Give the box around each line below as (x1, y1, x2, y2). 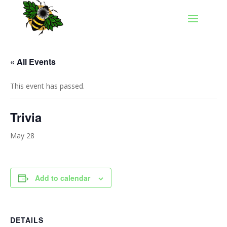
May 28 (10, 130, 34, 140)
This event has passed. (10, 81, 85, 91)
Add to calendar (35, 172, 90, 183)
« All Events (10, 55, 56, 67)
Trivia (10, 108, 42, 126)
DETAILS (10, 214, 44, 225)
